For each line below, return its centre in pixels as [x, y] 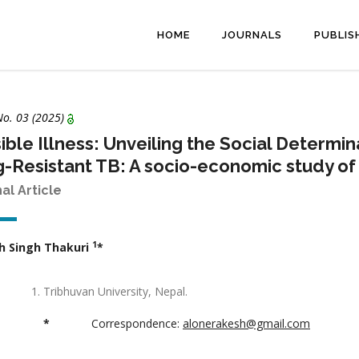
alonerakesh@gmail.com [246, 324]
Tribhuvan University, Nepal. [115, 292]
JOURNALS [252, 35]
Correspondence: [116, 324]
